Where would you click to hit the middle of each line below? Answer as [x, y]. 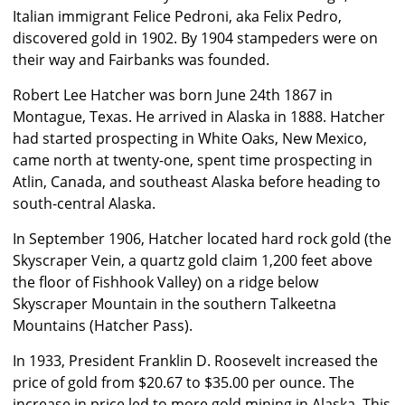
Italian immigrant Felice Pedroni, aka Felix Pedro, [177, 17]
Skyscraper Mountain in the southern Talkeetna [174, 304]
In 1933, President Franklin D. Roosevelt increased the [195, 361]
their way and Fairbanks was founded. [141, 60]
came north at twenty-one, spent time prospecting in [193, 160]
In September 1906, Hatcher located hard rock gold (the [202, 239]
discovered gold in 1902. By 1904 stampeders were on [195, 38]
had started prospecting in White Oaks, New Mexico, [190, 139]
